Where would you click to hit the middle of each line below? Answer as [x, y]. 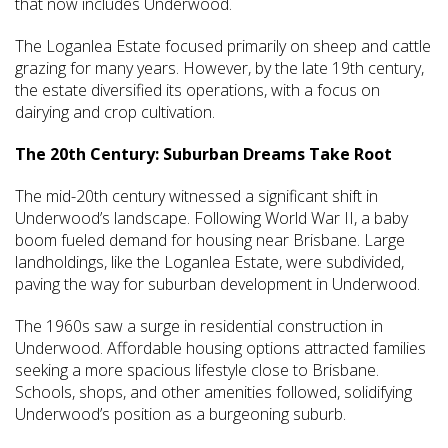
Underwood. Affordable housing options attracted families [220, 348]
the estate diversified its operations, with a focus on [197, 90]
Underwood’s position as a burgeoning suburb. [180, 414]
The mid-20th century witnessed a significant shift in [196, 196]
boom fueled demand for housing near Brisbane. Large [210, 240]
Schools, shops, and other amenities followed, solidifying [213, 392]
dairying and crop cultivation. [115, 112]
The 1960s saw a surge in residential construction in [199, 326]
